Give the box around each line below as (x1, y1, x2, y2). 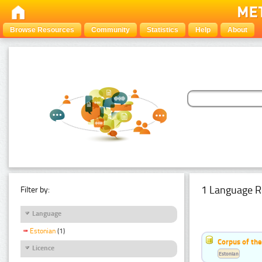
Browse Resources (10, 26, 74, 34)
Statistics (147, 26, 178, 34)
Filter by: (20, 184, 50, 195)
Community (91, 26, 130, 34)
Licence (32, 243, 54, 252)
